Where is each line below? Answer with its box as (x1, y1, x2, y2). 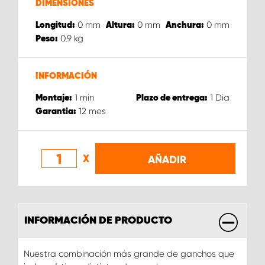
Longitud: (35, 21, 75, 30)
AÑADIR (147, 153, 186, 166)
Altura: (106, 21, 135, 30)
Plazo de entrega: (136, 93, 208, 103)
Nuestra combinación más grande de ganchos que (24, 248, 234, 260)
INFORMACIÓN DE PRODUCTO (24, 215, 172, 227)
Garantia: (35, 107, 76, 117)
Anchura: (166, 21, 204, 30)
